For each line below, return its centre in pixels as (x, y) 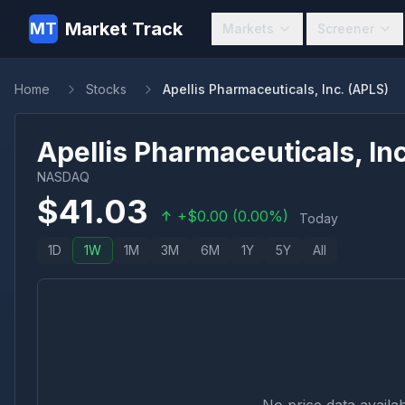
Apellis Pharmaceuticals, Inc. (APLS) (276, 89)
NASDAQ (63, 177)
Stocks (106, 89)
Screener (346, 28)
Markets (248, 28)
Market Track (124, 29)
